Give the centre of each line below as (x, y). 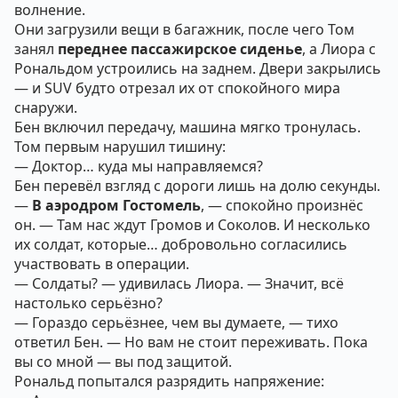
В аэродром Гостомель (116, 205)
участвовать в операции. (102, 264)
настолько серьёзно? (88, 303)
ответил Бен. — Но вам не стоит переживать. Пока (191, 342)
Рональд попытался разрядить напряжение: (169, 381)
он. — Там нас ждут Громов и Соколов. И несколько (192, 225)
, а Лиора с (339, 49)
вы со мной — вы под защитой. (123, 362)
